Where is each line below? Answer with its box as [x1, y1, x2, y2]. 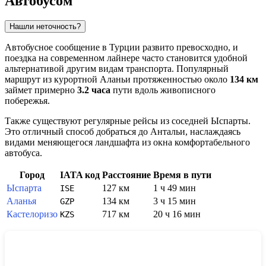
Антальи [150, 126, 185, 137]
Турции [109, 42, 140, 53]
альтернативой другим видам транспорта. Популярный [5, 64, 229, 74]
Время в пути [153, 170, 211, 180]
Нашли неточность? [9, 22, 81, 31]
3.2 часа [77, 85, 110, 96]
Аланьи [100, 74, 131, 85]
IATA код [60, 170, 100, 180]
